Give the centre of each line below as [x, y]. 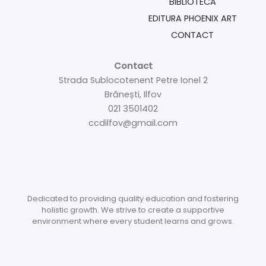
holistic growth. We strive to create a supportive [133, 210]
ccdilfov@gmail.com [133, 123]
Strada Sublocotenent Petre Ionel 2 [133, 80]
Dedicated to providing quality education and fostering [133, 198]
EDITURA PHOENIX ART [192, 18]
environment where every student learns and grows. [133, 221]
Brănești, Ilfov [133, 94]
